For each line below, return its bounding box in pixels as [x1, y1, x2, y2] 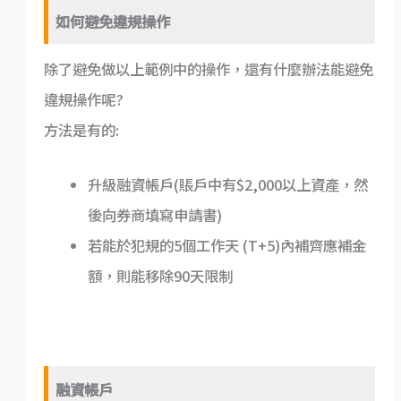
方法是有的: [43, 119, 119, 141]
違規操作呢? [43, 89, 124, 111]
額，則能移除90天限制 [88, 264, 234, 286]
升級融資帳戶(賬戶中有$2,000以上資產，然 [88, 173, 369, 195]
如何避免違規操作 [55, 10, 171, 32]
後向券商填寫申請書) [88, 203, 223, 226]
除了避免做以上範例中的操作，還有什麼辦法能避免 [43, 58, 373, 81]
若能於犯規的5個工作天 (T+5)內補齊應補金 [88, 234, 367, 256]
